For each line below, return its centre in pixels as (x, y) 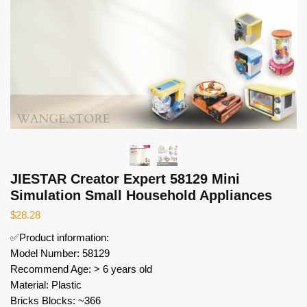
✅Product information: (60, 237)
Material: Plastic (46, 284)
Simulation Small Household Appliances (141, 195)
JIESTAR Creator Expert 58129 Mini (125, 179)
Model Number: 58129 (60, 253)
